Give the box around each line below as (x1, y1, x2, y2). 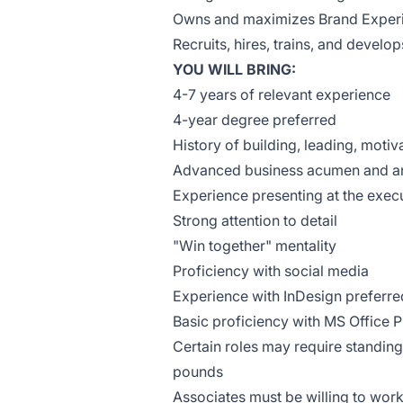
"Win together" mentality (173, 237, 336, 255)
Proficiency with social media (173, 262, 369, 280)
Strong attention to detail (173, 211, 337, 229)
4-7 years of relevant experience (173, 85, 390, 103)
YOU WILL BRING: (173, 60, 296, 78)
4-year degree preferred (173, 111, 336, 129)
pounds (173, 363, 223, 381)
